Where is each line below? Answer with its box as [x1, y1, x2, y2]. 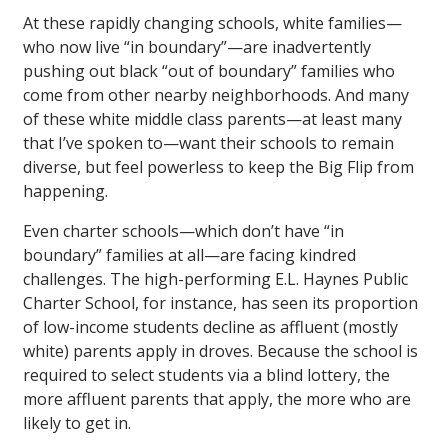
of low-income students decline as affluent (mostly [23, 316, 398, 339]
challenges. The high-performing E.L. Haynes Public [23, 268, 408, 291]
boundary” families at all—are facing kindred [23, 244, 356, 267]
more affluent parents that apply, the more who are [23, 388, 411, 411]
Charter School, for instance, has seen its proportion [23, 292, 418, 315]
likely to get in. [23, 412, 131, 435]
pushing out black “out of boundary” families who [23, 60, 395, 83]
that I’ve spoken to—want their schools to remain [23, 132, 394, 155]
